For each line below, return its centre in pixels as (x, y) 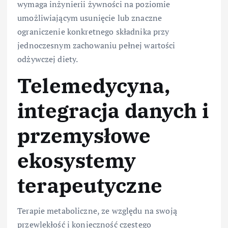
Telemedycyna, (94, 86)
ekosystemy (77, 161)
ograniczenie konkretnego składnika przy (93, 32)
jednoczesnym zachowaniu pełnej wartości (96, 46)
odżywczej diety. (48, 59)
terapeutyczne (90, 186)
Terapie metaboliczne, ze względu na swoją (97, 211)
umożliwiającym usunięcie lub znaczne (90, 18)
